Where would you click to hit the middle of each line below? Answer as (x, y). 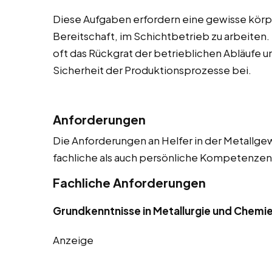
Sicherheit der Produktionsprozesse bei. (152, 70)
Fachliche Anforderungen (129, 183)
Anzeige (73, 240)
